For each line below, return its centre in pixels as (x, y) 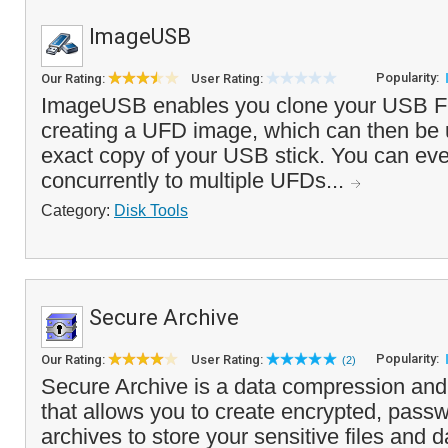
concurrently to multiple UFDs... (195, 180)
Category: (77, 210)
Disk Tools (151, 210)
